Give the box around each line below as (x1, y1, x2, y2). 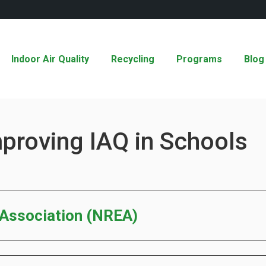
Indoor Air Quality (11, 53, 90, 65)
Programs (176, 53, 223, 65)
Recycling (111, 53, 155, 65)
